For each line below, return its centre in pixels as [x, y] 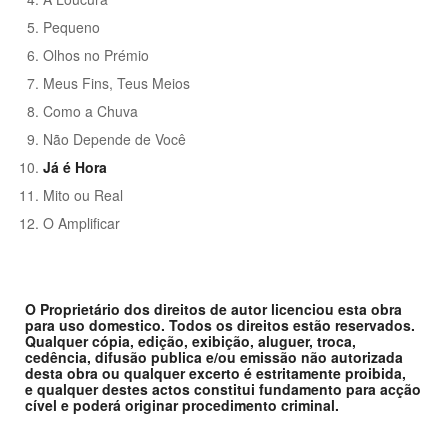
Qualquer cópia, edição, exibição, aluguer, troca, [190, 341]
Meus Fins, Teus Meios [117, 83]
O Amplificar [82, 223]
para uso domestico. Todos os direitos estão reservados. [220, 325]
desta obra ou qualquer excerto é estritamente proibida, [215, 373]
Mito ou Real [83, 195]
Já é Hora [75, 167]
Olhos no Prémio [96, 55]
